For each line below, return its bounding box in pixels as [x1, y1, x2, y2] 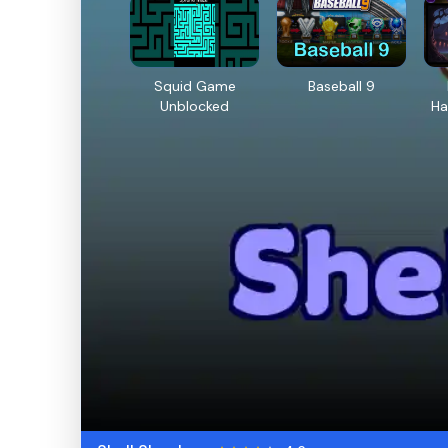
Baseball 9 [308, 76, 376, 95]
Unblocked [160, 96, 230, 115]
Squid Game [153, 76, 236, 95]
